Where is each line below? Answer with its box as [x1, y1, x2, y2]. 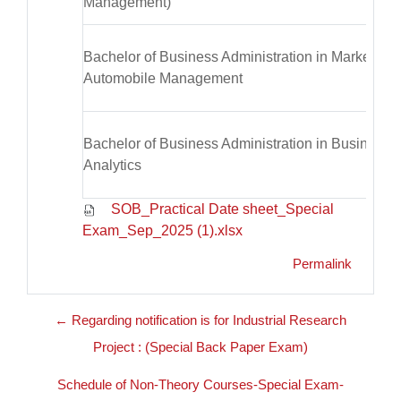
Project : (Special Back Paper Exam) [93, 339, 308, 355]
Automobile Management [83, 71, 243, 87]
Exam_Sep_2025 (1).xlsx [82, 223, 243, 239]
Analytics [83, 158, 141, 174]
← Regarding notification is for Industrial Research [55, 312, 346, 328]
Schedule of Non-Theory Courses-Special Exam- [57, 377, 344, 393]
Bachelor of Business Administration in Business [83, 136, 390, 152]
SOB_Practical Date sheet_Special [107, 201, 334, 218]
